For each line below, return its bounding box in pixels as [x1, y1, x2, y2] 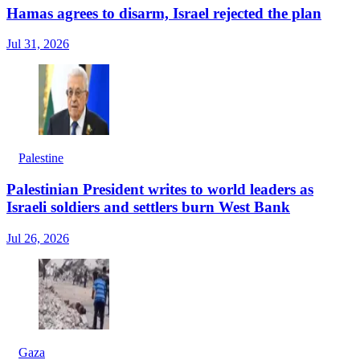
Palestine [18, 151, 63, 166]
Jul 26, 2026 [6, 231, 69, 245]
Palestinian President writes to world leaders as [6, 181, 313, 198]
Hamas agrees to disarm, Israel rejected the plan [6, 4, 321, 22]
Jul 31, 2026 [6, 37, 69, 51]
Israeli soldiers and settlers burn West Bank [6, 198, 290, 216]
